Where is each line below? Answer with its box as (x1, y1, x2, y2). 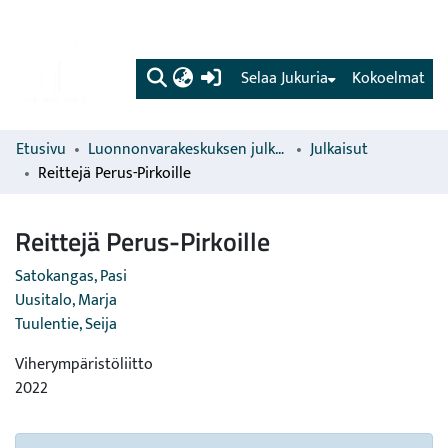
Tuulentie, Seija (15, 311, 117, 338)
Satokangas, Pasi (15, 263, 127, 290)
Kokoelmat (352, 65, 425, 92)
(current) (222, 64, 283, 91)
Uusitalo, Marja (15, 287, 117, 314)
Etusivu (16, 136, 66, 163)
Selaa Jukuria (241, 65, 328, 92)
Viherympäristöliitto (15, 351, 153, 378)
